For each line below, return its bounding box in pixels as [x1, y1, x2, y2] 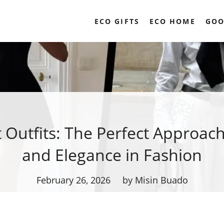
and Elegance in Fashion [22, 144, 202, 166]
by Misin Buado [122, 174, 188, 186]
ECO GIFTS [94, 16, 139, 26]
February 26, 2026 [36, 174, 110, 186]
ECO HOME [149, 16, 195, 26]
